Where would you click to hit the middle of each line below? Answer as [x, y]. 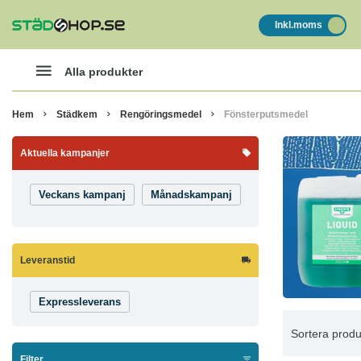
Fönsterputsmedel [266, 114]
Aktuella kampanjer [65, 153]
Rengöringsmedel [161, 114]
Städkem [77, 114]
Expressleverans [80, 302]
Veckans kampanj [82, 195]
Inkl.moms [298, 25]
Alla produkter [104, 71]
